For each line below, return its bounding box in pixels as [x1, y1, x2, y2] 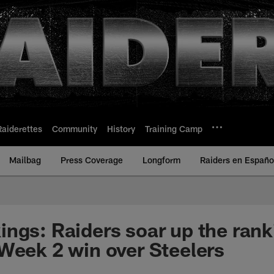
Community [52, 123, 97, 134]
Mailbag [9, 155, 41, 165]
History [107, 123, 135, 134]
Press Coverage [61, 155, 123, 165]
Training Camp [145, 123, 202, 134]
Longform [143, 155, 180, 165]
